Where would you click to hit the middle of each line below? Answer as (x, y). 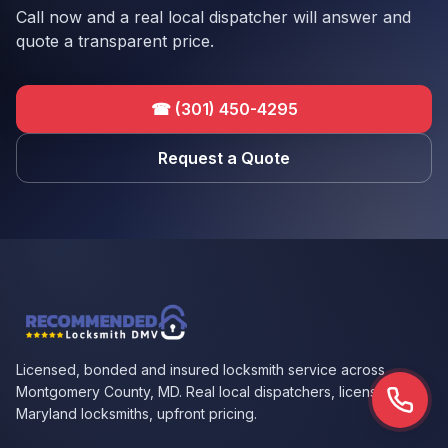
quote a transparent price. (115, 41)
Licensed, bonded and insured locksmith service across (200, 369)
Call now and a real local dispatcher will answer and (213, 17)
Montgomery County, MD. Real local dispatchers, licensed (205, 391)
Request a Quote (224, 158)
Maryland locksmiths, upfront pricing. (136, 413)
